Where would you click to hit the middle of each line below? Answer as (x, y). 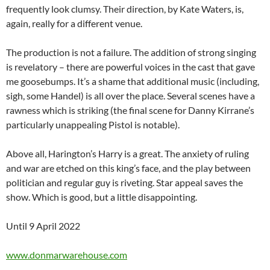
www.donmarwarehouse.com (67, 255)
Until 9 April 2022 (43, 226)
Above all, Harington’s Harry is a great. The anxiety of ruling (127, 154)
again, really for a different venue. (74, 24)
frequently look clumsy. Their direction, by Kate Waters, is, (125, 9)
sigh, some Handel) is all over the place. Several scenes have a (130, 96)
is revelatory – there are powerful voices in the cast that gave (130, 67)
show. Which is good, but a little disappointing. (102, 197)
